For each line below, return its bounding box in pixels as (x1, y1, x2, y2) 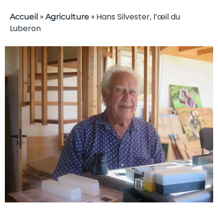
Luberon (10, 23, 41, 34)
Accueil (10, 12, 38, 21)
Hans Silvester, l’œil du (96, 11, 180, 22)
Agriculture (45, 12, 89, 21)
